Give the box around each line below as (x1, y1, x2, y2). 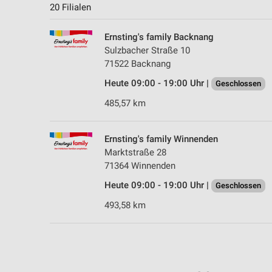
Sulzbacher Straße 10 (104, 45, 190, 56)
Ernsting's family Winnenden (104, 134, 218, 145)
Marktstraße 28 (104, 147, 166, 158)
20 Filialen (50, 2, 91, 13)
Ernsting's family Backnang (104, 32, 214, 43)
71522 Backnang (104, 58, 171, 70)
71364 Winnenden (104, 160, 175, 172)
